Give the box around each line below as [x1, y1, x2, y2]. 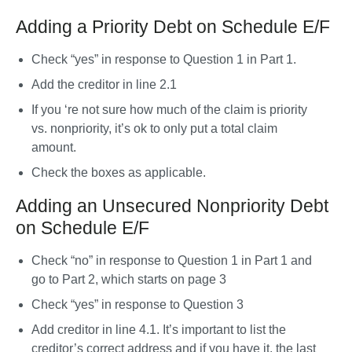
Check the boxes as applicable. [31, 166, 209, 179]
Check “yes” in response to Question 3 [31, 298, 244, 311]
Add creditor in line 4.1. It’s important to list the [31, 323, 286, 336]
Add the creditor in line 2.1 [31, 78, 177, 91]
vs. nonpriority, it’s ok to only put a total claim [31, 122, 277, 135]
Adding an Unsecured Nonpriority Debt [16, 196, 328, 216]
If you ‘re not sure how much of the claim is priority [31, 103, 307, 116]
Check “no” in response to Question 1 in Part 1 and [31, 254, 312, 267]
